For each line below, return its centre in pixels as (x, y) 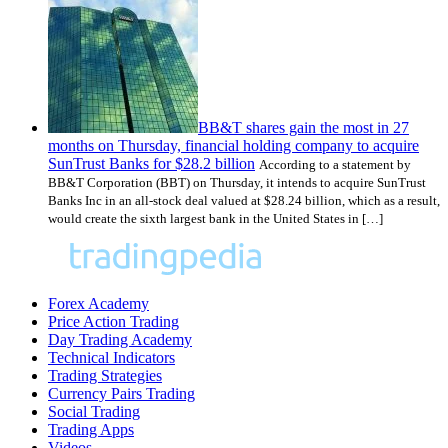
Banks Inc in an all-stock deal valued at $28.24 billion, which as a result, (244, 201)
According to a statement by (335, 165)
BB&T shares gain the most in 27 (303, 128)
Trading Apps (91, 430)
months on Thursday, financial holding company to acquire (233, 146)
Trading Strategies (105, 376)
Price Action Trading (113, 322)
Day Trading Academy (120, 340)
